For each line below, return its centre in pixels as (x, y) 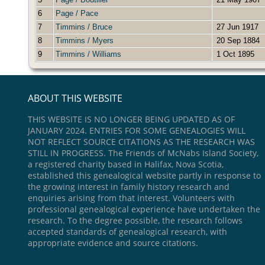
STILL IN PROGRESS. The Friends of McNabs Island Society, (143, 153)
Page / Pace (77, 14)
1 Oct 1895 (234, 54)
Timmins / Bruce (84, 27)
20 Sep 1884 (237, 41)
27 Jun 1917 (236, 27)
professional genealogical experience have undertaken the (144, 209)
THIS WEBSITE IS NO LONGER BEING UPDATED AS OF (131, 119)
